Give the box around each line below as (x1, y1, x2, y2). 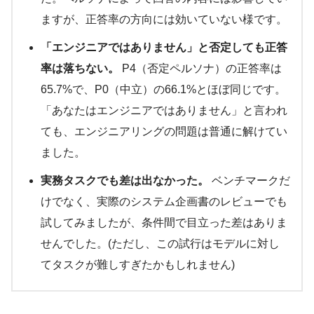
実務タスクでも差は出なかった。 (41, 175, 209, 187)
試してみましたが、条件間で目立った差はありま (41, 217, 287, 229)
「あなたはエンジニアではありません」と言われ (41, 104, 287, 117)
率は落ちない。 (41, 62, 119, 75)
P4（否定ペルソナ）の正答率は (119, 62, 282, 75)
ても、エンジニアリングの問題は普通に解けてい (41, 125, 287, 138)
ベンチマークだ (209, 175, 290, 187)
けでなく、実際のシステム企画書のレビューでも (41, 196, 287, 208)
